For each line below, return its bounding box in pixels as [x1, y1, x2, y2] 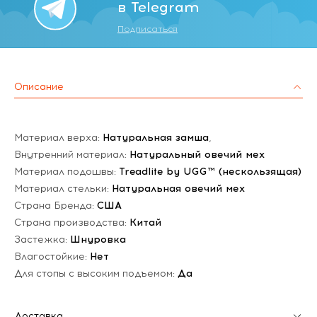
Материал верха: [14, 131, 103, 144]
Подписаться [117, 23, 178, 34]
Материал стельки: [14, 182, 112, 195]
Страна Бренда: [14, 199, 97, 212]
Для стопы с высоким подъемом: [14, 267, 178, 279]
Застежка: [14, 233, 70, 246]
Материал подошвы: [14, 165, 119, 178]
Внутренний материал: [14, 148, 129, 161]
